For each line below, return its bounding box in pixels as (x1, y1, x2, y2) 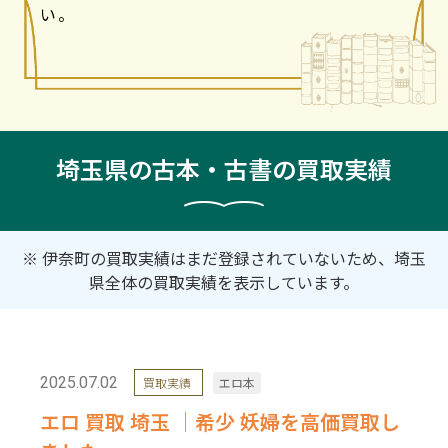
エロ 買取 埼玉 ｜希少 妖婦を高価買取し (40, 406, 400, 436)
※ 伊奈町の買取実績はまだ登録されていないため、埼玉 (22, 245, 426, 270)
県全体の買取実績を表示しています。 (89, 269, 359, 294)
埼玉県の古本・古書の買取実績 (56, 150, 392, 186)
